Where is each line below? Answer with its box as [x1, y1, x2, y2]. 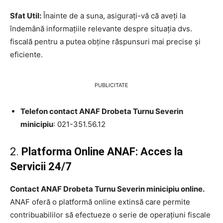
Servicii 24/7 [10, 160, 72, 173]
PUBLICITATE [95, 81, 128, 89]
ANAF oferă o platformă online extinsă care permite [10, 197, 190, 207]
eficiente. [10, 49, 43, 59]
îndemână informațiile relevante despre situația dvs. [10, 23, 192, 33]
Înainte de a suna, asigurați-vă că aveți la [41, 10, 186, 20]
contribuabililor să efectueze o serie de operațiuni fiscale [10, 210, 211, 220]
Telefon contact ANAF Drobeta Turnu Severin [20, 106, 183, 116]
